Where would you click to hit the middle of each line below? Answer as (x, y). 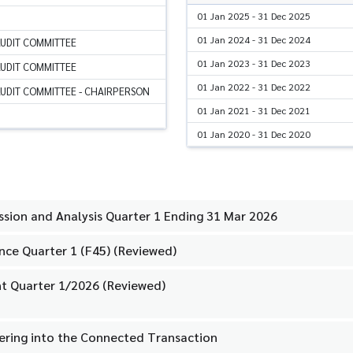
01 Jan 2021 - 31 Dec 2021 (254, 110)
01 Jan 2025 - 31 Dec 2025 (254, 15)
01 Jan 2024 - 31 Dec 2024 (254, 39)
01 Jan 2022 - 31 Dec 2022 (254, 86)
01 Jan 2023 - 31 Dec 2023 (254, 63)
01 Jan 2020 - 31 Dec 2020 (254, 134)
